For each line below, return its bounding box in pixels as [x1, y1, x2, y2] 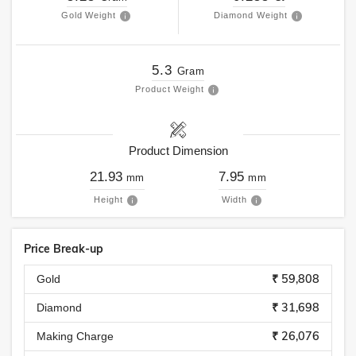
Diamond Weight [214, 10, 288, 20]
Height [94, 195, 124, 204]
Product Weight [134, 84, 205, 94]
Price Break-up [24, 242, 103, 256]
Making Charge [37, 330, 114, 342]
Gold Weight [60, 10, 117, 20]
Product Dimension [128, 144, 228, 157]
